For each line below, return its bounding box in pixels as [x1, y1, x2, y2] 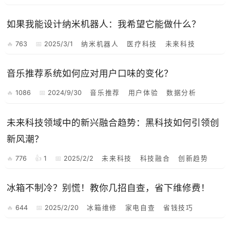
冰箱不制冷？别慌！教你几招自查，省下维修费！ [7, 182, 210, 194]
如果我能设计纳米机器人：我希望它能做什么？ [7, 18, 201, 30]
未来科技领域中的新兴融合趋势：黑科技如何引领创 [7, 117, 220, 128]
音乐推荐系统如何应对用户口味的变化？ [7, 68, 174, 79]
